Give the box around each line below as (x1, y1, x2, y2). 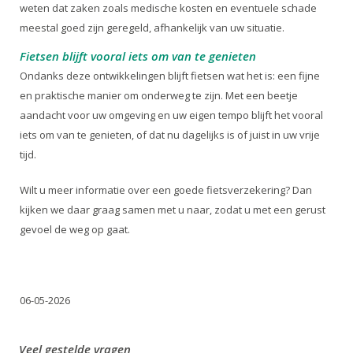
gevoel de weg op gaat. (20, 221, 130, 236)
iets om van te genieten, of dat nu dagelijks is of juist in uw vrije (20, 127, 320, 142)
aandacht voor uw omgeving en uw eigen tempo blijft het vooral (20, 107, 323, 122)
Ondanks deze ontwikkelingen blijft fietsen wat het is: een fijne (20, 68, 320, 83)
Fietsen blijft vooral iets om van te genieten (20, 47, 256, 64)
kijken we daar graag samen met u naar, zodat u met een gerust (20, 202, 325, 217)
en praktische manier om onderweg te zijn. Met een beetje (20, 87, 298, 102)
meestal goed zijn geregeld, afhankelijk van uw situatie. (20, 20, 284, 35)
